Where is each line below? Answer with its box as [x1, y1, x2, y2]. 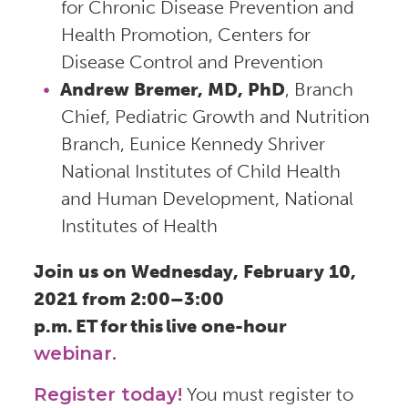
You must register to [181, 382, 353, 405]
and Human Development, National [60, 187, 353, 209]
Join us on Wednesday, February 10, [33, 260, 356, 282]
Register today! [33, 382, 182, 405]
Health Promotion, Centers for [60, 23, 311, 46]
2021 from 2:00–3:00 [33, 287, 224, 310]
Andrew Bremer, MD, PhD [59, 77, 285, 100]
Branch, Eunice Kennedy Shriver [60, 132, 325, 155]
